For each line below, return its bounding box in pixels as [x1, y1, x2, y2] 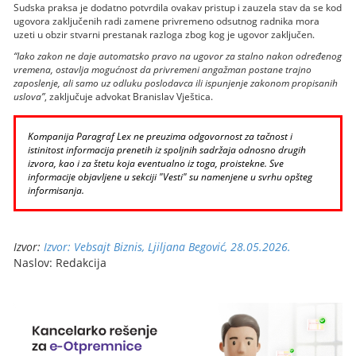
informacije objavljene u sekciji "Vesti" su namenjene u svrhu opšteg [28, 170, 313, 184]
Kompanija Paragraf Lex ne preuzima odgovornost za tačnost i [28, 130, 293, 144]
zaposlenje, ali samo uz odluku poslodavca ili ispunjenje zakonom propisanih [14, 76, 339, 91]
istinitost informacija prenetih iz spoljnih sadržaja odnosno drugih [28, 143, 307, 157]
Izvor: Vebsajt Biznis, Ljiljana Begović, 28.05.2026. [44, 239, 292, 255]
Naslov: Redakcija [14, 255, 107, 271]
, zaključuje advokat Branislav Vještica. [44, 90, 214, 104]
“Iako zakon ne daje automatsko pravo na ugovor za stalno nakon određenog [14, 49, 342, 64]
